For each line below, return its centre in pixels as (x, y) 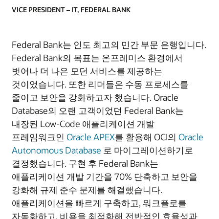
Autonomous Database (56, 150)
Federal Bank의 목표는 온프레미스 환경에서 (97, 58)
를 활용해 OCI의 (147, 137)
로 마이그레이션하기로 (147, 150)
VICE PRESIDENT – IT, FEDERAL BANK (71, 10)
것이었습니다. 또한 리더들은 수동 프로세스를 (100, 84)
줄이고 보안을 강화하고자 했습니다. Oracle (95, 97)
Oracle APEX (91, 137)
